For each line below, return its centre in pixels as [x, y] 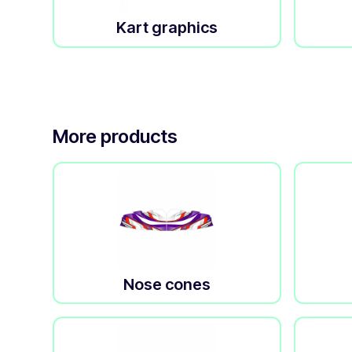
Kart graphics [167, 27]
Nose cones [167, 284]
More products [115, 136]
